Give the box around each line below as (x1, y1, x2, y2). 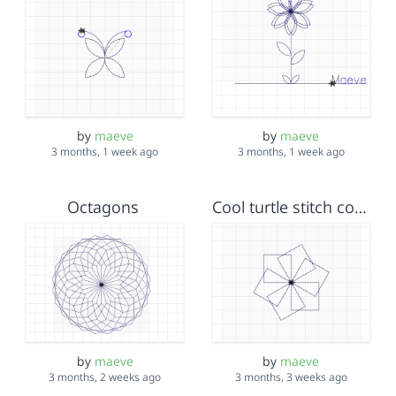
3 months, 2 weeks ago (49, 369, 162, 385)
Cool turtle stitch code (354, 196, 367, 218)
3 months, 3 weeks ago (234, 369, 347, 385)
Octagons (66, 196, 139, 218)
